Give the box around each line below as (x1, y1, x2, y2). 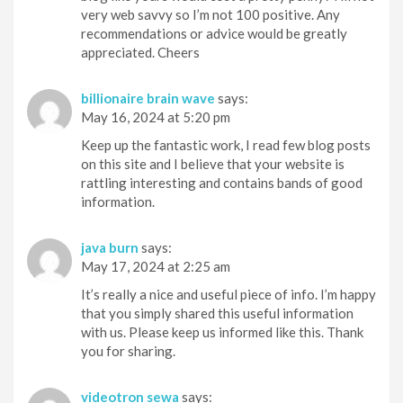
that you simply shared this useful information (81, 304, 354, 321)
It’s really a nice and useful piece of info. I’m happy (81, 285, 376, 302)
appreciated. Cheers (81, 43, 200, 60)
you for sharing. (81, 342, 175, 359)
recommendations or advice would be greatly (81, 24, 347, 41)
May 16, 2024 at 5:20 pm (81, 108, 230, 125)
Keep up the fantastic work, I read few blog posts (81, 136, 371, 153)
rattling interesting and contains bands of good (81, 174, 363, 191)
